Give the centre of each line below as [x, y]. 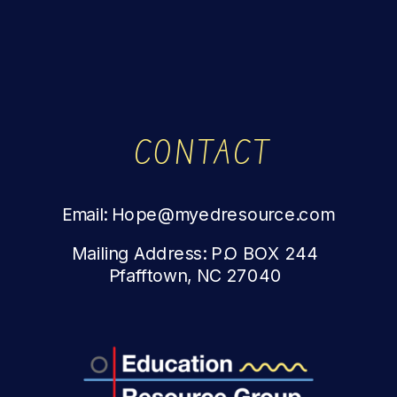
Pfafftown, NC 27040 [195, 275]
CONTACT [202, 153]
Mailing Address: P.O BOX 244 [195, 252]
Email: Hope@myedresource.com [198, 214]
